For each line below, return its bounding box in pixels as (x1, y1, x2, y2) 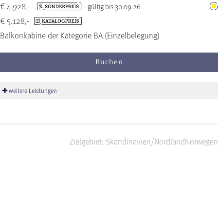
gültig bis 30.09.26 (88, 1, 141, 12)
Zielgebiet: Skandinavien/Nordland (70, 135, 185, 148)
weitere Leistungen (7, 86, 57, 96)
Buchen (95, 58, 123, 67)
